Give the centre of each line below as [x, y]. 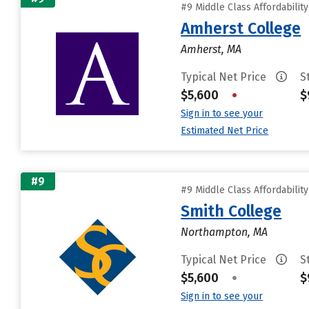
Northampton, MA [225, 232]
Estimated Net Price [225, 131]
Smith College [231, 211]
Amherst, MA [211, 49]
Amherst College [241, 28]
